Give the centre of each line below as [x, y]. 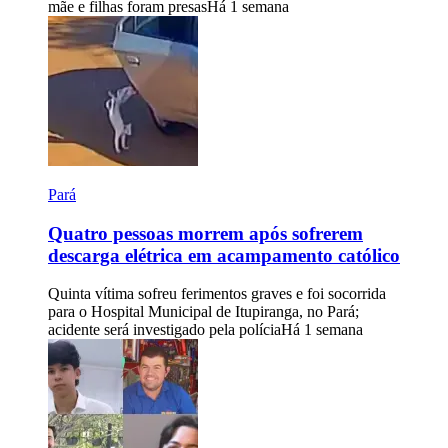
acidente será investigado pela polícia [164, 330]
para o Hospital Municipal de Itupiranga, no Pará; [203, 312]
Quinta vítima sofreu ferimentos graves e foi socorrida [217, 294]
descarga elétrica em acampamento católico [224, 255]
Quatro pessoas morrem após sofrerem [205, 233]
